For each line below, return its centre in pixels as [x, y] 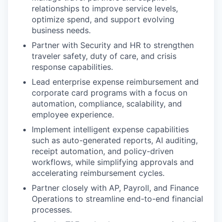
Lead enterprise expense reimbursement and [115, 82]
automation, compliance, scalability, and [107, 104]
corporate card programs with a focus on [110, 93]
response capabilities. [72, 67]
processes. [52, 210]
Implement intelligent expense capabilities [110, 129]
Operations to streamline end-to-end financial [117, 199]
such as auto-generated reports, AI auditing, [115, 140]
